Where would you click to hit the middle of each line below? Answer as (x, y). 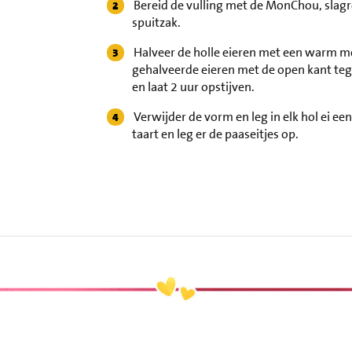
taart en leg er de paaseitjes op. (216, 134)
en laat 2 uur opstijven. (194, 87)
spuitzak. (157, 23)
